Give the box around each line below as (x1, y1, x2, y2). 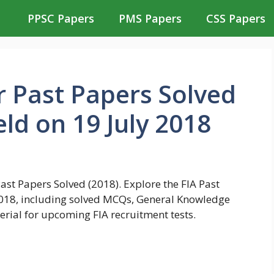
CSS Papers (206, 11, 265, 26)
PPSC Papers (28, 11, 94, 26)
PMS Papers (119, 11, 182, 26)
